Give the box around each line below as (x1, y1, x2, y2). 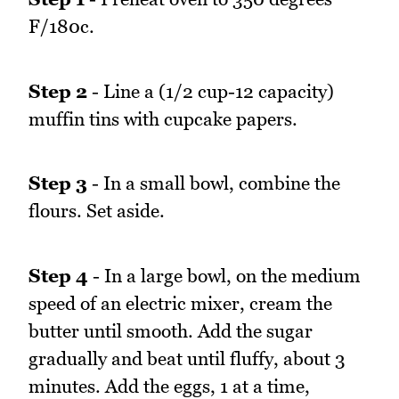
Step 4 (28, 264, 88, 287)
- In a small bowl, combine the (87, 172, 340, 195)
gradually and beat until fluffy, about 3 (28, 346, 346, 370)
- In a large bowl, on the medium (88, 264, 361, 287)
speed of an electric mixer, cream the (28, 291, 332, 314)
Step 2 (28, 79, 87, 102)
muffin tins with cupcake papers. (28, 107, 297, 130)
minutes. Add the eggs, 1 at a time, (28, 374, 310, 397)
